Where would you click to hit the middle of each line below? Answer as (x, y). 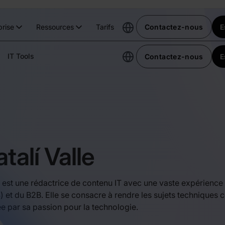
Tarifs (105, 27)
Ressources (55, 27)
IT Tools (21, 56)
